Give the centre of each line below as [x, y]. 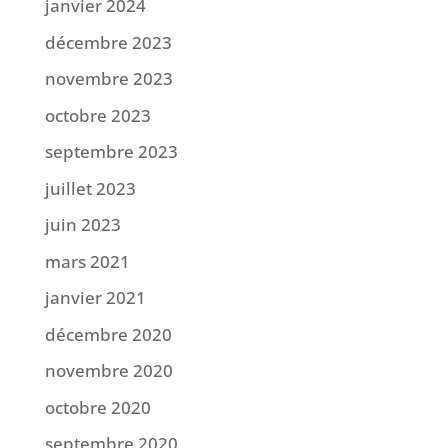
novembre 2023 [108, 79]
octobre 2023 [97, 115]
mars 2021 [87, 261]
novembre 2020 [108, 371]
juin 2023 [82, 225]
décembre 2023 [108, 42]
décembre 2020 [108, 334]
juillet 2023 [90, 188]
